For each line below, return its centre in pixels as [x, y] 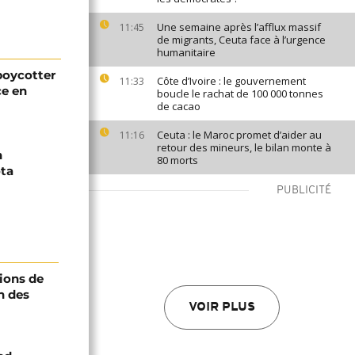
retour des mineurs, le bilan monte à [244, 147]
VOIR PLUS [222, 307]
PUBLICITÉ [304, 191]
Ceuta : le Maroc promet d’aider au [239, 135]
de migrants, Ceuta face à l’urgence [241, 40]
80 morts [177, 160]
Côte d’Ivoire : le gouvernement [231, 81]
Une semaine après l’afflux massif [239, 27]
